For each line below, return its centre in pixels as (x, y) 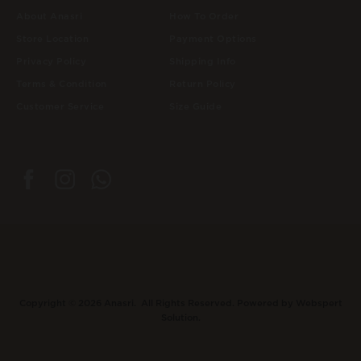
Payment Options (213, 39)
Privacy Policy (51, 62)
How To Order (204, 17)
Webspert (319, 303)
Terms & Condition (62, 84)
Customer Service (60, 107)
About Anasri (49, 17)
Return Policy (203, 84)
